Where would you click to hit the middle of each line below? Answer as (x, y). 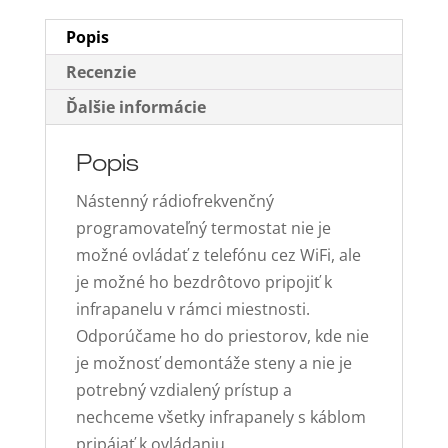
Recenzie (100, 71)
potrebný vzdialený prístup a (183, 389)
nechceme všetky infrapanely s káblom (220, 416)
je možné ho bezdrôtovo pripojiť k (203, 281)
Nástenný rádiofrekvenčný (174, 200)
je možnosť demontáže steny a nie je (213, 362)
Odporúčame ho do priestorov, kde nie (222, 335)
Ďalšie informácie (135, 106)
